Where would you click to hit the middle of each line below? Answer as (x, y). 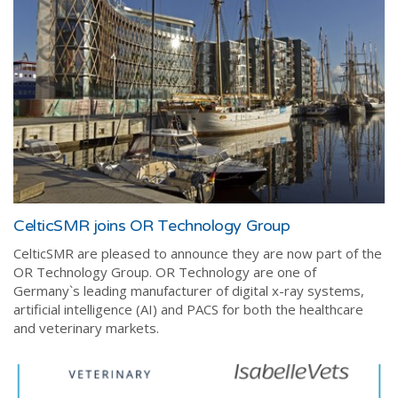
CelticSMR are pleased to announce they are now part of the (198, 253)
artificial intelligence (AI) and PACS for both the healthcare (188, 309)
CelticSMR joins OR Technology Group (152, 225)
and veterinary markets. (86, 327)
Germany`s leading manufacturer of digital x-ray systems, (189, 290)
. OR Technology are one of (233, 271)
